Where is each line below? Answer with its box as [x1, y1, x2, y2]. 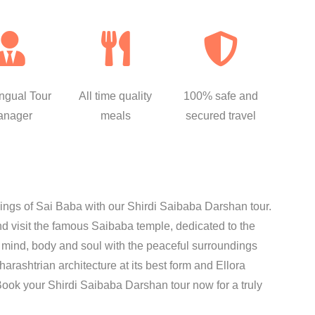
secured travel [186, 110, 256, 122]
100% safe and [184, 90, 258, 102]
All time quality [79, 90, 152, 102]
